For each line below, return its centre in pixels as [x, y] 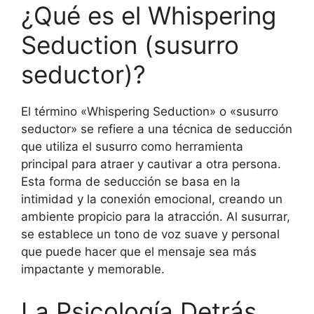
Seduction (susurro [130, 45]
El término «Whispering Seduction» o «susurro [150, 111]
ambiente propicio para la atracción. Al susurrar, [156, 217]
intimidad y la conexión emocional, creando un [152, 199]
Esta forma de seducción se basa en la [131, 182]
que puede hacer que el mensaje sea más [139, 252]
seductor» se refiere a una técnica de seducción [157, 129]
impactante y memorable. [93, 269]
